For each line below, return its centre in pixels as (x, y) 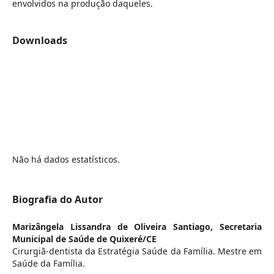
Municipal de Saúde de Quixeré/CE (84, 239)
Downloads (39, 40)
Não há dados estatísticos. (66, 159)
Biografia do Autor (57, 199)
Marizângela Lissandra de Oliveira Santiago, (116, 226)
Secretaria (241, 226)
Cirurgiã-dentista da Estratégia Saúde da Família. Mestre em (137, 251)
